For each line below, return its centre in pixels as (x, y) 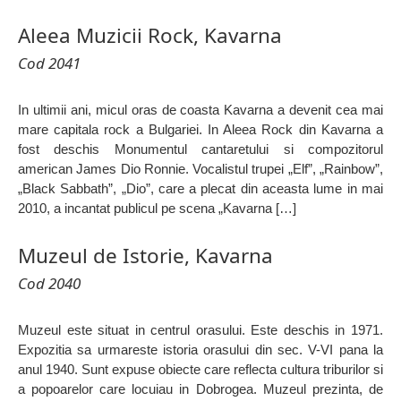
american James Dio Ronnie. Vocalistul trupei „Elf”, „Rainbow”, (200, 168)
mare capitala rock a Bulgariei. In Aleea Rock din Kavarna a (200, 129)
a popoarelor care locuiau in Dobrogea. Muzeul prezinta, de (200, 388)
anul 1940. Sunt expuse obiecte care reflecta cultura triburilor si (200, 369)
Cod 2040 (49, 283)
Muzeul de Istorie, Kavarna (145, 255)
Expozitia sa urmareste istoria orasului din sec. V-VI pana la (200, 349)
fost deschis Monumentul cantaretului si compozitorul (200, 149)
